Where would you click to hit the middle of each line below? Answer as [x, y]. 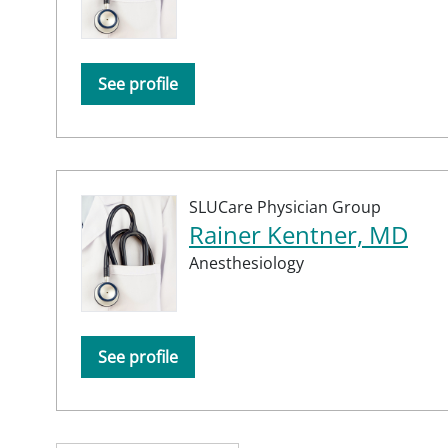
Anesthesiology [246, 262]
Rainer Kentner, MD [298, 234]
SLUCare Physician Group [285, 206]
